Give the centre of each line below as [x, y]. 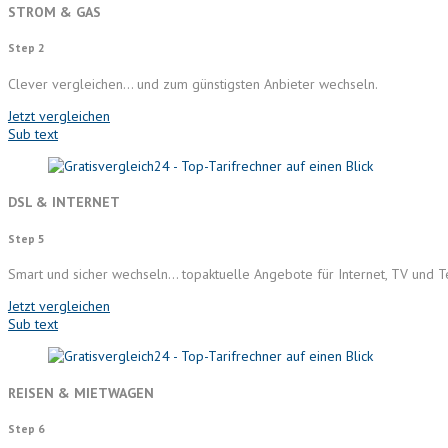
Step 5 [26, 238]
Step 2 [26, 48]
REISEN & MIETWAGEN [81, 392]
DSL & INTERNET [64, 202]
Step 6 [26, 428]
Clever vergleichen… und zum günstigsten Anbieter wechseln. [193, 83]
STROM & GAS [54, 11]
